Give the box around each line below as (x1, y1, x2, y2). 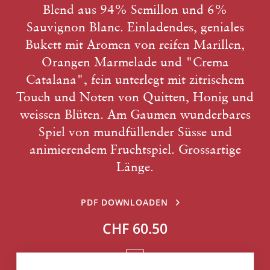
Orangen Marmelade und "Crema (41, 54, 229, 69)
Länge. (116, 159, 154, 174)
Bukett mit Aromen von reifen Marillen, (25, 37, 245, 52)
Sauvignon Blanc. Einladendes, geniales (26, 19, 244, 34)
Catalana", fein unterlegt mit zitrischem (26, 72, 244, 87)
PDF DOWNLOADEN (81, 196, 168, 208)
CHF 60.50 (102, 219, 168, 238)
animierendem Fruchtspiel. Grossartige (29, 142, 241, 157)
